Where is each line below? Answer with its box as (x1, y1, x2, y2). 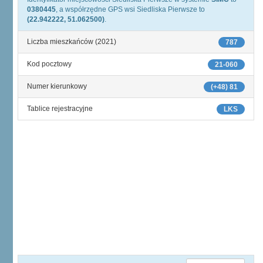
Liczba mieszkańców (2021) (27, 38, 116, 46)
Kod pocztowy (27, 60, 72, 68)
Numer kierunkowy (27, 82, 87, 90)
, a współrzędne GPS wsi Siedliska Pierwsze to (56, 5, 205, 14)
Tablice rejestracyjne (27, 104, 93, 113)
